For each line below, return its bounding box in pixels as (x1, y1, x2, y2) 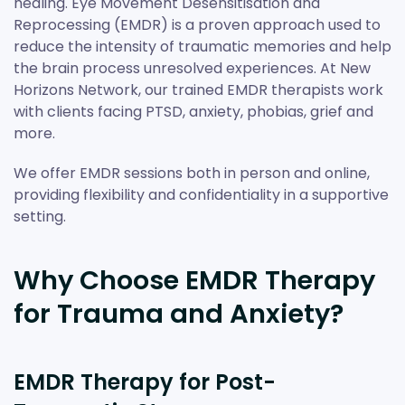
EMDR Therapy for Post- (14, 366, 276, 397)
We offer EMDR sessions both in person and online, (14, 162, 370, 184)
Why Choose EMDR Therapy (14, 261, 375, 298)
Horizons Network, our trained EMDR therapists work (14, 79, 383, 100)
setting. (14, 205, 66, 227)
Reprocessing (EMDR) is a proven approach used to (14, 14, 381, 35)
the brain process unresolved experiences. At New (14, 57, 371, 79)
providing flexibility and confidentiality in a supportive (14, 184, 389, 205)
